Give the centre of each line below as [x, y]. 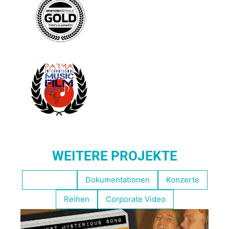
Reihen [76, 199]
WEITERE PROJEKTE [114, 156]
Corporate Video [135, 199]
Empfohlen [49, 180]
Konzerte [182, 180]
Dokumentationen [117, 180]
